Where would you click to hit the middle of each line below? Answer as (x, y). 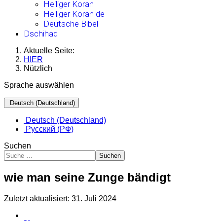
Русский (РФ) (49, 129)
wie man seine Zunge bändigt (87, 177)
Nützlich (38, 68)
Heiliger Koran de (74, 14)
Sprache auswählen (39, 85)
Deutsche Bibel (71, 24)
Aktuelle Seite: (51, 51)
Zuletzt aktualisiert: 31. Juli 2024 (60, 198)
